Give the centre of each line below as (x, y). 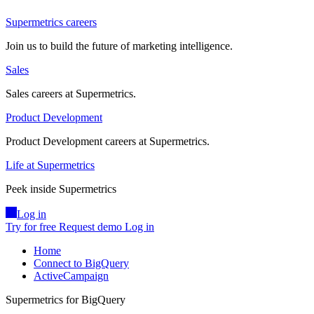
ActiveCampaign (71, 276)
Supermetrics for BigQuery (66, 300)
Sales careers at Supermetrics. (71, 94)
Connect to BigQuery (81, 264)
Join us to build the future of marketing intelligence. (119, 46)
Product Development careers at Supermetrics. (108, 142)
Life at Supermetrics (50, 165)
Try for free (31, 227)
